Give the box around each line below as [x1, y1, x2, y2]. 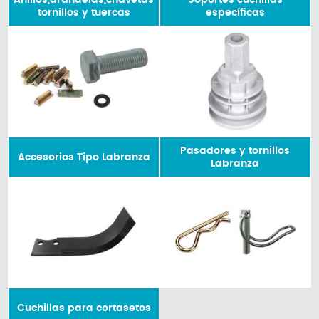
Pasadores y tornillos [180, 145, 291, 156]
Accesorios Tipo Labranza [17, 152, 150, 162]
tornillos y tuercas [37, 7, 130, 18]
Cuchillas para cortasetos [16, 303, 151, 313]
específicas [205, 7, 265, 18]
